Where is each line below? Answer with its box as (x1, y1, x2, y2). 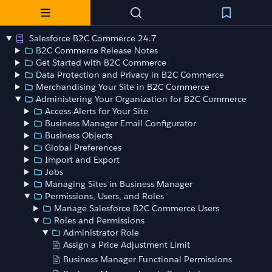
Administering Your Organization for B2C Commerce (36, 93, 247, 104)
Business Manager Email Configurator (45, 118, 197, 129)
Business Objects (45, 130, 113, 141)
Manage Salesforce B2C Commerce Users (54, 203, 220, 214)
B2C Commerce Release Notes (36, 45, 158, 56)
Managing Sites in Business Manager (45, 178, 193, 189)
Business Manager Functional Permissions (63, 254, 232, 265)
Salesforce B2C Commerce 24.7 (27, 33, 157, 44)
